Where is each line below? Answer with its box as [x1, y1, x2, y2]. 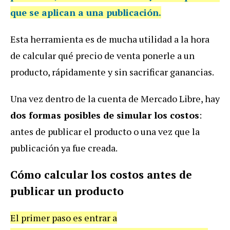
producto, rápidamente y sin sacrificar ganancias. [10, 65, 214, 78]
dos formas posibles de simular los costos [10, 108, 199, 121]
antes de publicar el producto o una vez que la [10, 125, 200, 138]
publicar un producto [10, 183, 124, 198]
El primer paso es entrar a [10, 211, 117, 224]
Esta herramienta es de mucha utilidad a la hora [10, 32, 209, 45]
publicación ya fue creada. [10, 141, 118, 154]
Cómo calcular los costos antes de [10, 167, 192, 182]
